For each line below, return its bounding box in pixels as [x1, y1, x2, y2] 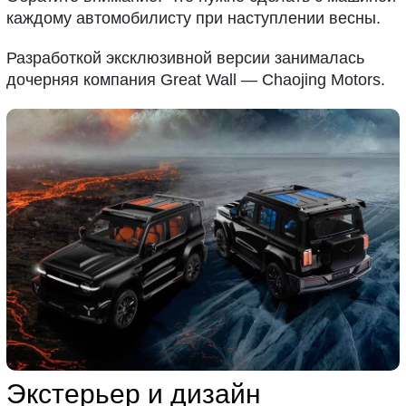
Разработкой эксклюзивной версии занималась [6, 49, 365, 67]
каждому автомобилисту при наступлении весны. [6, 9, 382, 27]
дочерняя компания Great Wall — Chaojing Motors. [6, 71, 386, 89]
